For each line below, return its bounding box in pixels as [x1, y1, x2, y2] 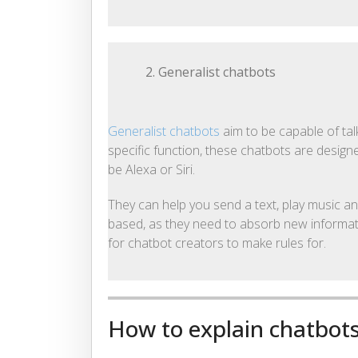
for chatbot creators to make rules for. [108, 234, 326, 253]
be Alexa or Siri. [108, 161, 195, 179]
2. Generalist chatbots [145, 63, 276, 82]
